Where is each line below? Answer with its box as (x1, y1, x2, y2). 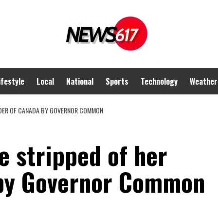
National (66, 75, 93, 87)
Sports (106, 75, 128, 87)
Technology (141, 75, 178, 87)
